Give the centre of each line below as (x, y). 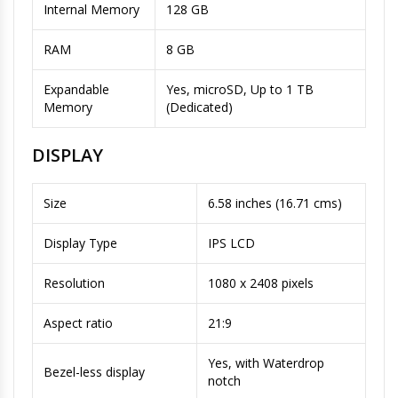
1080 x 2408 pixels (261, 283)
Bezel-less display (94, 371)
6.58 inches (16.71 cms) (275, 203)
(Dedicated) (199, 107)
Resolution (74, 283)
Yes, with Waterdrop (266, 362)
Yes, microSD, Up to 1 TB (240, 89)
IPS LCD (231, 243)
